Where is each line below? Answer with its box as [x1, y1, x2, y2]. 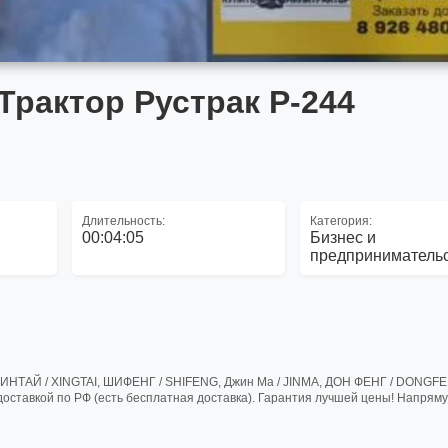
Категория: [310, 214, 373, 228]
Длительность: [81, 214, 165, 228]
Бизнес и [310, 229, 377, 246]
